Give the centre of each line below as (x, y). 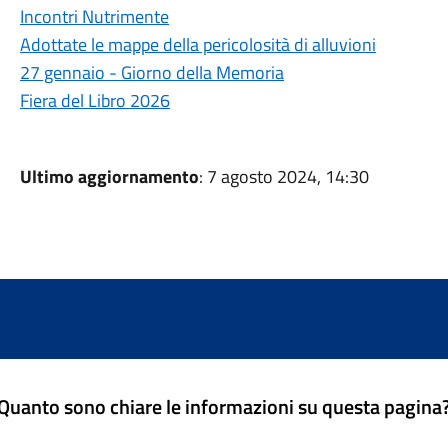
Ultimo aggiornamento (109, 176)
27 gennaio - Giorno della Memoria (151, 72)
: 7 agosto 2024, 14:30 (283, 176)
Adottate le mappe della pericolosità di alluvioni (197, 44)
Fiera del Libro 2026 (94, 100)
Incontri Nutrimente (94, 16)
